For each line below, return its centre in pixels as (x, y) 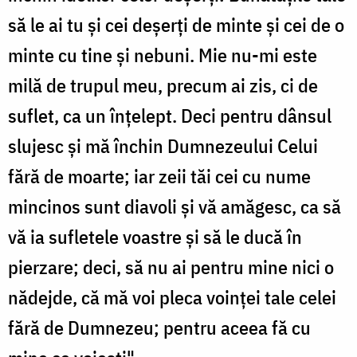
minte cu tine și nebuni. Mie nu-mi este (163, 55)
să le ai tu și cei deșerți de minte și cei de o (176, 24)
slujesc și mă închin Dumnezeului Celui (163, 145)
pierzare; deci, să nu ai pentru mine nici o (171, 267)
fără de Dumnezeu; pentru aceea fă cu (159, 327)
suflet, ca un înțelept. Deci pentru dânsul (170, 115)
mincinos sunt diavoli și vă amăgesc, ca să (175, 206)
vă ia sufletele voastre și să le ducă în (155, 236)
